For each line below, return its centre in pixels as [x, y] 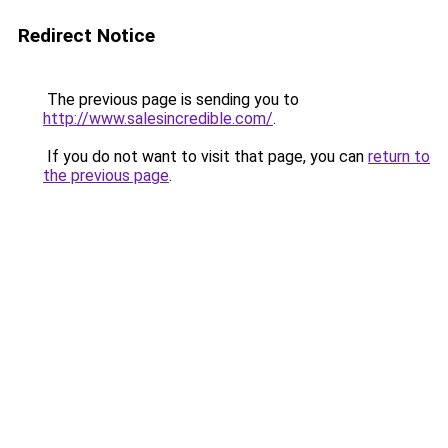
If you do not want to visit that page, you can [205, 156]
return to [399, 156]
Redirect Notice [86, 35]
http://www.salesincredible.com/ [158, 118]
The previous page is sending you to [171, 99]
